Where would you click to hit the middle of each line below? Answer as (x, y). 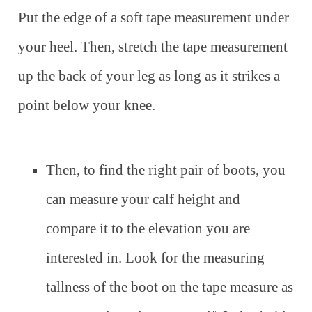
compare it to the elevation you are (148, 229)
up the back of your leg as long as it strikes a (149, 76)
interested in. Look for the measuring (156, 258)
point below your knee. (87, 105)
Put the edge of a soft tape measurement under (154, 17)
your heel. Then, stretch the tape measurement (153, 46)
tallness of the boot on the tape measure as (170, 287)
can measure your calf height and (143, 200)
